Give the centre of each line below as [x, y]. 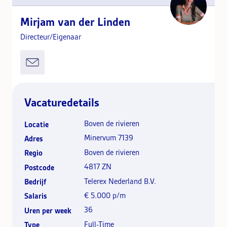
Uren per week [48, 211]
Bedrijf [35, 182]
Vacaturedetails [62, 102]
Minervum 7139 [109, 138]
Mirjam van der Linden [75, 22]
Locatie [36, 124]
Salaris [35, 196]
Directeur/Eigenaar [51, 37]
